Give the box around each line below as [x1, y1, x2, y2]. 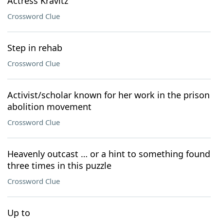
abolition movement [7, 101, 91, 112]
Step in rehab [7, 42, 62, 54]
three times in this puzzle [7, 160, 111, 171]
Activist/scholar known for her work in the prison [7, 89, 210, 101]
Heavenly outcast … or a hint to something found [7, 148, 210, 160]
